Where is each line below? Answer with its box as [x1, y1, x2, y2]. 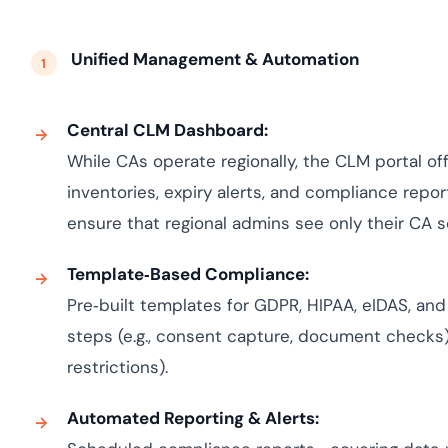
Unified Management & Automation [70, 48, 359, 70]
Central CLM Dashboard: [66, 119, 268, 141]
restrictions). [66, 356, 168, 378]
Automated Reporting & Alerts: [66, 407, 319, 429]
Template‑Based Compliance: [66, 263, 309, 285]
